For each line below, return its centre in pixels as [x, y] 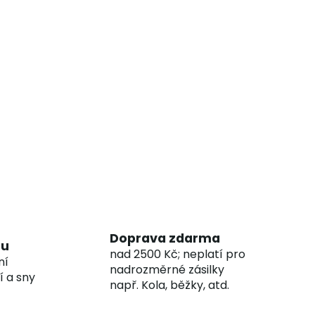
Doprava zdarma [165, 238]
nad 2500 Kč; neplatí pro [177, 254]
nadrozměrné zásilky [167, 269]
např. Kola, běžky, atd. [169, 285]
